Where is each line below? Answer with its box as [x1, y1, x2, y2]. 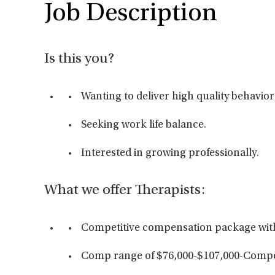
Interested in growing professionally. [81, 148, 259, 159]
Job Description [44, 1, 217, 27]
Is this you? [44, 52, 114, 67]
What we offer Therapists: [44, 184, 205, 198]
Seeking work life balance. [81, 120, 206, 131]
